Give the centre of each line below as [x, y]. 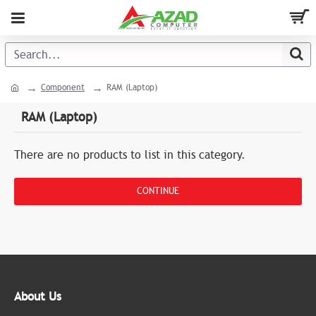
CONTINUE [158, 191]
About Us [38, 297]
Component [63, 87]
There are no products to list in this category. [130, 155]
